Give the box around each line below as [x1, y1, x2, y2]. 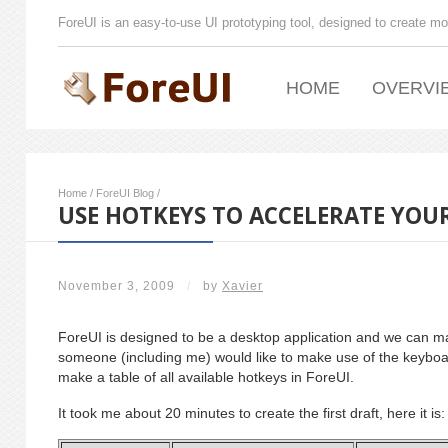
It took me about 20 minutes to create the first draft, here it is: [58, 405, 445, 421]
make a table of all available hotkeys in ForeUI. [58, 369, 354, 385]
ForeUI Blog [96, 187, 154, 199]
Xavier [222, 279, 263, 293]
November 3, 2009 [58, 279, 175, 293]
